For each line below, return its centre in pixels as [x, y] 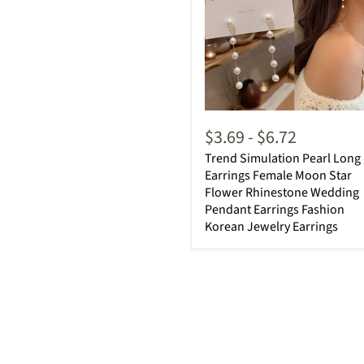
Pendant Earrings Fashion [275, 209]
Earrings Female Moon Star [278, 175]
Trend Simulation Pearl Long [283, 158]
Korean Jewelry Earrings [271, 226]
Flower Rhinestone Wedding [282, 192]
